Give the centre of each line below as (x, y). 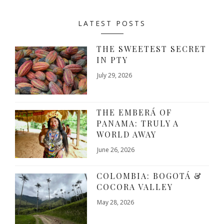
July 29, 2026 (115, 75)
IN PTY (112, 59)
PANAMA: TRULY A (138, 123)
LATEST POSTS (112, 23)
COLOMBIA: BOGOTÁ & (149, 175)
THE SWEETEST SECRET (152, 48)
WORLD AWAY (127, 134)
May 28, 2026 (116, 202)
